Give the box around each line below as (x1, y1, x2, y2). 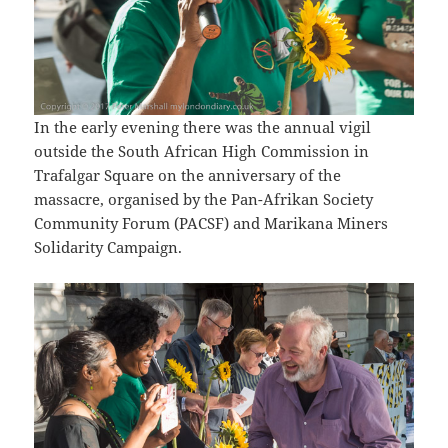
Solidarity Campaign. (34, 236, 183, 257)
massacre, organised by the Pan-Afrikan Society (34, 188, 374, 209)
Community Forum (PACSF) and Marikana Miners (34, 212, 389, 233)
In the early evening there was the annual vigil (34, 116, 372, 137)
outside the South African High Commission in (34, 140, 370, 161)
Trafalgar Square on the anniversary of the (34, 164, 342, 185)
